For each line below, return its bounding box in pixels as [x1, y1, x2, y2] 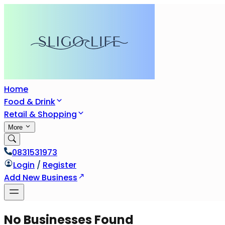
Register [43, 159, 76, 171]
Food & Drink [4, 96, 55, 107]
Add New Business [4, 172, 77, 183]
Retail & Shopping [4, 108, 77, 120]
